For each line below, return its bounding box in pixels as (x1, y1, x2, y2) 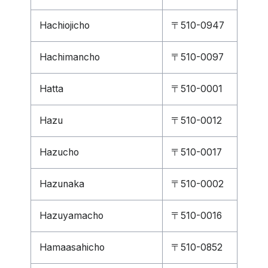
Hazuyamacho (39, 210, 103, 221)
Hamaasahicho (39, 242, 105, 253)
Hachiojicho (39, 20, 90, 31)
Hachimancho (39, 51, 100, 63)
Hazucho (39, 147, 79, 158)
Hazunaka (39, 178, 84, 190)
